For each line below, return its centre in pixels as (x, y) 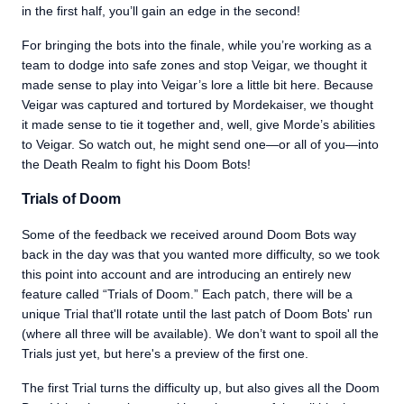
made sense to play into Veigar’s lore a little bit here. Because (197, 85)
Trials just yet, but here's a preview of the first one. (165, 353)
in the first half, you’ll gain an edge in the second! (161, 11)
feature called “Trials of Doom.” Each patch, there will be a (187, 294)
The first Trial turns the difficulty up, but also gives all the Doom (201, 388)
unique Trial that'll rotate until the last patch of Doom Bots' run (197, 314)
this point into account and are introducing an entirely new (186, 274)
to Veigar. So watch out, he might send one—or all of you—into (200, 144)
